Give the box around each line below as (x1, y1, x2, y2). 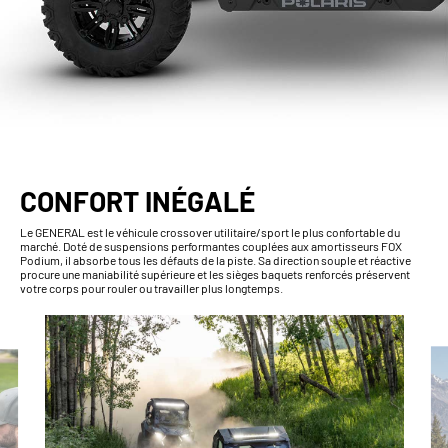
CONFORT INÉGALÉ (20, 183, 255, 218)
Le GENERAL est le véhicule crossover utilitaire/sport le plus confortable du (20, 224, 400, 239)
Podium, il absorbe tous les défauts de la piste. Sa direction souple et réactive (20, 252, 411, 267)
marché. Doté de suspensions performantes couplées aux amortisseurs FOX (20, 238, 402, 253)
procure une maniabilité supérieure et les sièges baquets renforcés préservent (20, 266, 410, 281)
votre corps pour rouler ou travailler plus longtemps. (20, 280, 283, 295)
